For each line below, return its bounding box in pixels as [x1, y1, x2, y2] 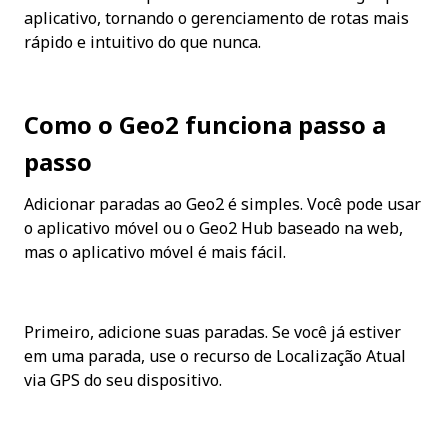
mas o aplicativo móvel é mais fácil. [24, 241, 286, 264]
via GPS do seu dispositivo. [24, 369, 222, 392]
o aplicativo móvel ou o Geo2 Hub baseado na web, [24, 217, 403, 240]
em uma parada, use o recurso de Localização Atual [24, 345, 406, 368]
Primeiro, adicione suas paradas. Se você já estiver [24, 321, 401, 344]
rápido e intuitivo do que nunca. [24, 31, 261, 54]
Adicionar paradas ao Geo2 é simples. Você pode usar [24, 193, 421, 216]
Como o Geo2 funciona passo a [24, 108, 386, 142]
